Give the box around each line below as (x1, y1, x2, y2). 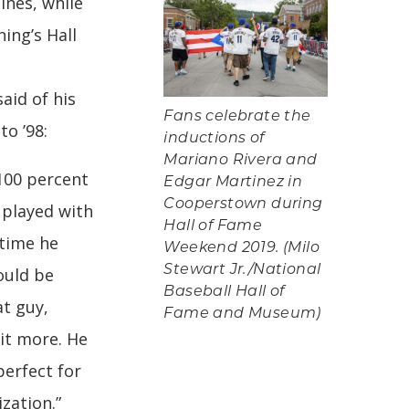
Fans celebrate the (163, 109, 311, 124)
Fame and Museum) (163, 306, 321, 321)
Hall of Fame (163, 218, 263, 234)
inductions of (163, 131, 265, 146)
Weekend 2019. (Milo (163, 240, 320, 256)
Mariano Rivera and (163, 152, 318, 168)
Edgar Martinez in (163, 174, 303, 190)
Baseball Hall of (163, 284, 285, 299)
